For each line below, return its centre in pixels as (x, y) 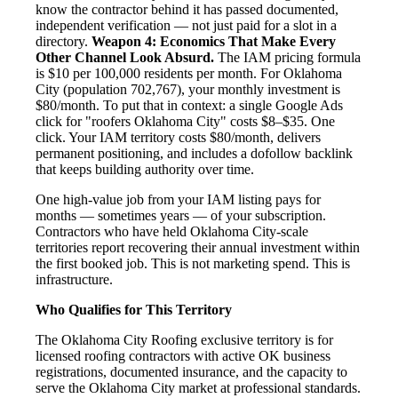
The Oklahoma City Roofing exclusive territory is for (184, 339)
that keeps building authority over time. (145, 169)
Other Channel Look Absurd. (125, 57)
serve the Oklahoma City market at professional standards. (198, 387)
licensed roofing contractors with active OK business (183, 355)
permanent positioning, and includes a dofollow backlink (194, 153)
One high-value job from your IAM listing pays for (178, 199)
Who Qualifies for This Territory (134, 309)
